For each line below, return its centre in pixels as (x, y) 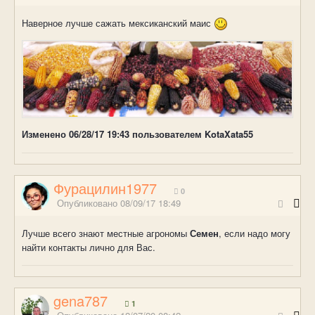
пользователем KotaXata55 (193, 134)
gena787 (81, 300)
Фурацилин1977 (105, 188)
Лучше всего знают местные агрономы (106, 233)
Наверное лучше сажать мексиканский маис (118, 22)
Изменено (45, 134)
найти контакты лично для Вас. (89, 247)
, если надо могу (255, 233)
